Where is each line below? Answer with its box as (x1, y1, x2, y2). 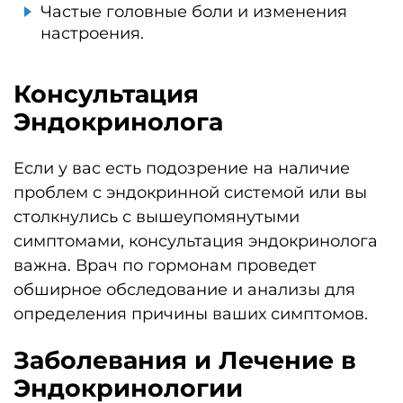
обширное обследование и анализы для (13, 279, 355, 300)
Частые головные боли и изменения (40, 2, 347, 22)
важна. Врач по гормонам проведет (13, 255, 317, 275)
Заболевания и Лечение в (13, 345, 356, 376)
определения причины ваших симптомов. (13, 303, 368, 324)
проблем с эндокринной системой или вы (13, 182, 367, 202)
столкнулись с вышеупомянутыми (13, 206, 300, 227)
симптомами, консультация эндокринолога (13, 230, 378, 251)
